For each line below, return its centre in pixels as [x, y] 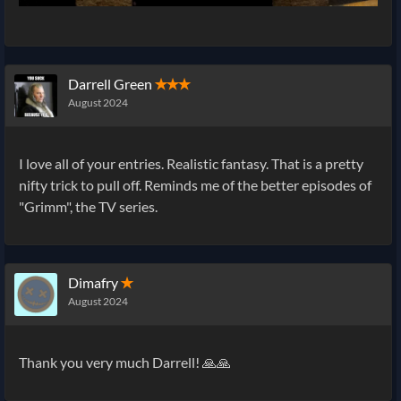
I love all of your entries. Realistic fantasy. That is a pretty [191, 163]
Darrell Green [110, 83]
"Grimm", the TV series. [88, 206]
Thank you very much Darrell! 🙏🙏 [125, 362]
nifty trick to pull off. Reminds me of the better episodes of [195, 184]
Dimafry [93, 282]
